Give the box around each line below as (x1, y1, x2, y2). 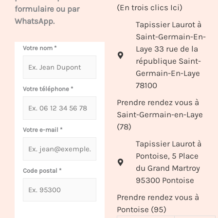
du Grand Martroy (136, 163, 200, 173)
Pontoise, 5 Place (136, 151, 199, 161)
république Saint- (136, 56, 201, 66)
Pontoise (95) (117, 204, 167, 215)
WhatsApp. (15, 16, 54, 26)
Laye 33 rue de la (136, 44, 199, 54)
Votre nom (23, 44, 54, 52)
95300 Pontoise (136, 175, 195, 185)
